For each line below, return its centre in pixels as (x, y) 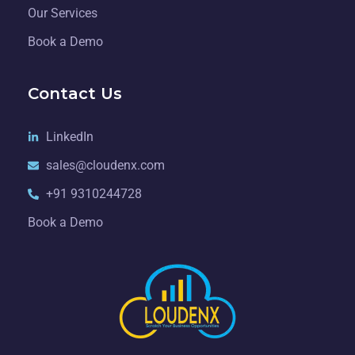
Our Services (63, 13)
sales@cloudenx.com (105, 166)
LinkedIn (69, 137)
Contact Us (75, 94)
